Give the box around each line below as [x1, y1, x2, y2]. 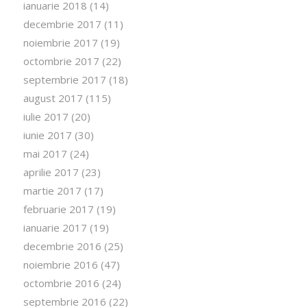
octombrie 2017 [23, 53, 99, 68]
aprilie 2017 [23, 164, 79, 179]
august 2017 [23, 90, 83, 105]
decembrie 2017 [23, 16, 101, 31]
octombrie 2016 [23, 275, 99, 290]
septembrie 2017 [23, 72, 106, 86]
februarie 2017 [23, 201, 94, 216]
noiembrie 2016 [23, 257, 98, 271]
